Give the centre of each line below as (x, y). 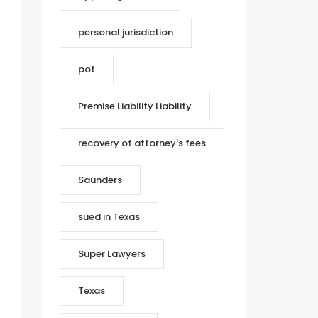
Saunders (100, 180)
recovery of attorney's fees (142, 143)
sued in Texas (109, 217)
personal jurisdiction (126, 32)
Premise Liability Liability (135, 106)
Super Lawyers (112, 254)
